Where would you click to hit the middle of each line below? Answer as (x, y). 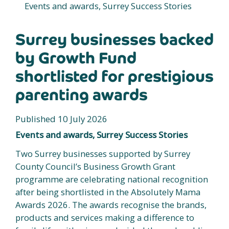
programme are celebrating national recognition (112, 179)
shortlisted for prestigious (114, 76)
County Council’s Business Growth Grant (95, 166)
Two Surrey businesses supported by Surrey (103, 153)
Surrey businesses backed (114, 39)
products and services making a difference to (105, 217)
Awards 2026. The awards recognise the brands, (111, 204)
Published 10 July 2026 (61, 119)
